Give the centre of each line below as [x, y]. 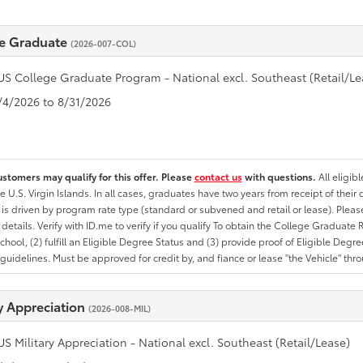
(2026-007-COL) [103, 43]
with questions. [280, 176]
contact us [218, 176]
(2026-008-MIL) [119, 308]
